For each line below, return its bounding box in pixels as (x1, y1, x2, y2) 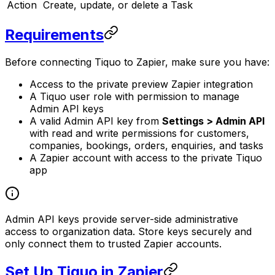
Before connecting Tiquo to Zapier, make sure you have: (5, 56, 269, 69)
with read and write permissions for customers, (29, 127, 249, 140)
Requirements (5, 26, 104, 44)
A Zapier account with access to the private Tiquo (29, 152, 262, 165)
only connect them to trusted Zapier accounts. (5, 238, 222, 250)
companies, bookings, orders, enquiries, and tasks (29, 139, 263, 152)
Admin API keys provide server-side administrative (5, 213, 238, 226)
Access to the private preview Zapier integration (29, 78, 253, 91)
